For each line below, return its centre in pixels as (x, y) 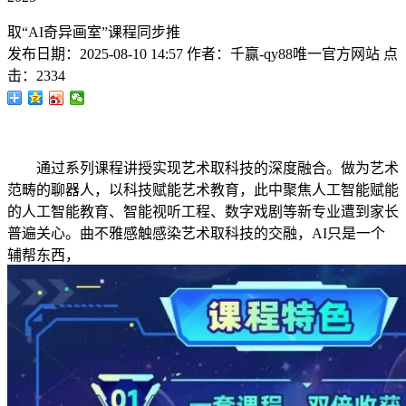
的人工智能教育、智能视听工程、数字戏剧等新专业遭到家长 (203, 212)
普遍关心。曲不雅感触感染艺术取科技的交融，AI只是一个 (196, 233)
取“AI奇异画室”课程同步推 (94, 32)
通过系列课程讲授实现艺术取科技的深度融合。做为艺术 (203, 168)
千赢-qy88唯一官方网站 (305, 54)
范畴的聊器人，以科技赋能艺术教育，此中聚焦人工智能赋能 (203, 190)
